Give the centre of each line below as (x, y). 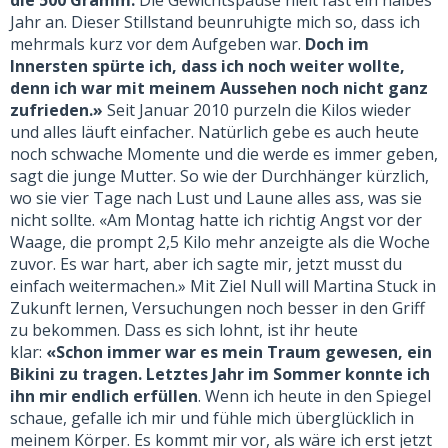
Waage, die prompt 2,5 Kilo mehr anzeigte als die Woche (220, 241)
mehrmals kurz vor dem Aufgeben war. (157, 43)
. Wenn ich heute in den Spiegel (314, 395)
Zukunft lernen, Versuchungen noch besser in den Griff (217, 307)
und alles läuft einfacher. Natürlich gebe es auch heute (214, 131)
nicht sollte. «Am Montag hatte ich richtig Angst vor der (216, 219)
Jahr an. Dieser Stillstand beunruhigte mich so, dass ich (215, 21)
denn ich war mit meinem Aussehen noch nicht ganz (219, 87)
